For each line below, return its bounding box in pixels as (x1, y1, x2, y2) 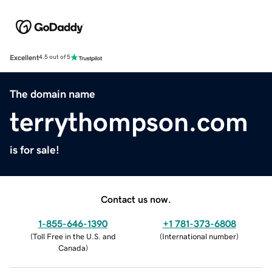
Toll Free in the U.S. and (32, 232, 116, 240)
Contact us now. (101, 194, 171, 204)
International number (162, 232, 236, 240)
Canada (58, 243, 86, 252)
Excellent (10, 53, 39, 61)
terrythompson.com (10, 108, 248, 135)
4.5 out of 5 (39, 54, 70, 61)
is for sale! (10, 144, 59, 155)
